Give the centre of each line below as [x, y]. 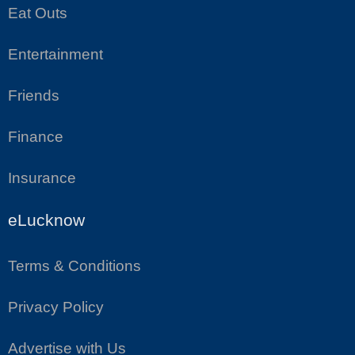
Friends [34, 96]
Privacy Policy [56, 307]
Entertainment [55, 55]
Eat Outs [38, 13]
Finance [36, 137]
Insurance [42, 178]
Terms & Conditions [74, 266]
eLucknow [46, 220]
